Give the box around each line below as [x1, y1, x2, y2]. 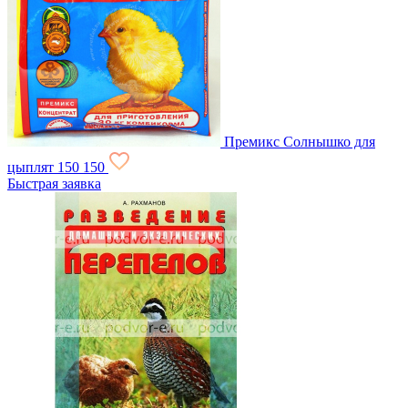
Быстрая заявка [7, 175, 101, 191]
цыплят [7, 158, 54, 175]
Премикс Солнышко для [224, 133, 375, 149]
